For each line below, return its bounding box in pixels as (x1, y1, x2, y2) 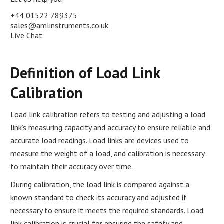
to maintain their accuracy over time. (10, 161, 133, 171)
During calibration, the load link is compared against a (10, 179, 190, 189)
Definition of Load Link (10, 62, 160, 82)
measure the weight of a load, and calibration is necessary (10, 148, 205, 158)
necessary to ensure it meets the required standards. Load (10, 205, 204, 215)
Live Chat (10, 30, 43, 40)
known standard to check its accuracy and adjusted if (10, 192, 187, 202)
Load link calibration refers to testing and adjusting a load (10, 109, 206, 119)
